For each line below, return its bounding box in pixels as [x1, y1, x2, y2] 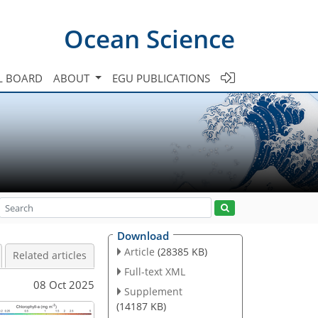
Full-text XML [124, 264, 185, 278]
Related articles [13, 249, 87, 262]
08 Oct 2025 [33, 277, 94, 292]
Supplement [124, 284, 182, 298]
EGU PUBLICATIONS [112, 70, 210, 85]
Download [117, 229, 169, 243]
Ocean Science [64, 21, 235, 55]
